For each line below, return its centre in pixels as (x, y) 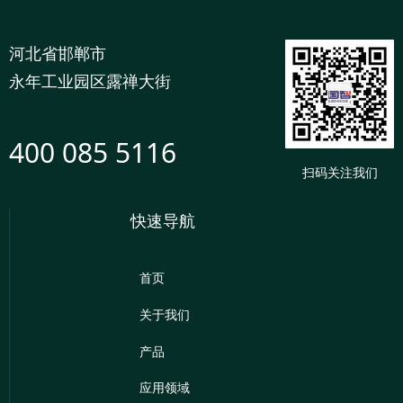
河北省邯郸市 (58, 53)
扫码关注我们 (340, 172)
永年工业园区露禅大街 (90, 81)
